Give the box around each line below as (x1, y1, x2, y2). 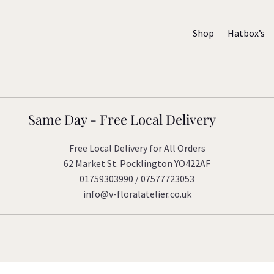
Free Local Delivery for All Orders (68, 142, 206, 155)
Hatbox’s (227, 27, 265, 39)
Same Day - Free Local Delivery (28, 110, 216, 129)
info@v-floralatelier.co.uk (83, 188, 191, 201)
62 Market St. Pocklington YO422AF (64, 157, 210, 170)
